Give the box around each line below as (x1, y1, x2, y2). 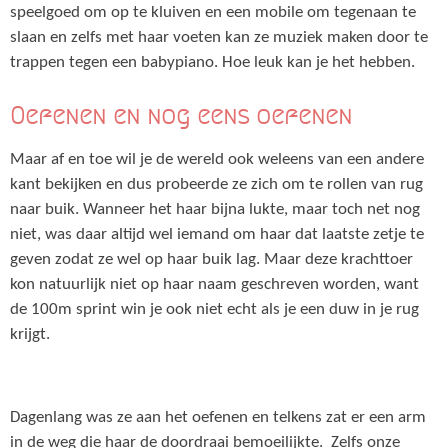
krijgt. (10, 326, 50, 343)
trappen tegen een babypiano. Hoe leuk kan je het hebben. (10, 55, 415, 72)
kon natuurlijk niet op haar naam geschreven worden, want (10, 276, 419, 293)
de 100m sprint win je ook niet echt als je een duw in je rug (10, 301, 419, 318)
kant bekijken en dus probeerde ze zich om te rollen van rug (10, 176, 423, 193)
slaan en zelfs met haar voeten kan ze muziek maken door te (10, 30, 428, 47)
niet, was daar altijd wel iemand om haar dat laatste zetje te (10, 226, 424, 243)
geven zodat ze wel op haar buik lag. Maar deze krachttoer (10, 251, 413, 268)
